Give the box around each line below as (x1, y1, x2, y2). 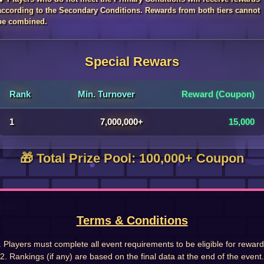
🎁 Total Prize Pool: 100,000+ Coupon (20, 151, 244, 166)
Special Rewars (85, 54, 179, 69)
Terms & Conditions (76, 214, 188, 227)
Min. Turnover (77, 89, 135, 99)
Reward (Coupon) (181, 89, 255, 99)
